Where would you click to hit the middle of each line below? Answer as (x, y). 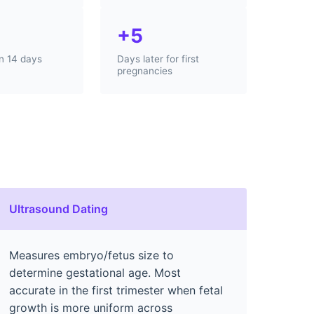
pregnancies (145, 70)
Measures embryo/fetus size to (92, 255)
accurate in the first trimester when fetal (116, 290)
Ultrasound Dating (59, 209)
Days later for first (158, 59)
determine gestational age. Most (95, 272)
